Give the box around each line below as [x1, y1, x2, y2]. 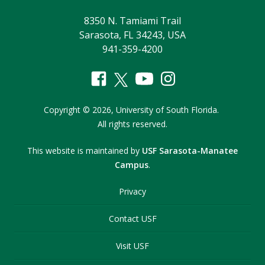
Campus [115, 159, 148, 170]
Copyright [44, 104, 83, 115]
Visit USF [116, 240, 149, 251]
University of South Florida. [116, 104, 219, 115]
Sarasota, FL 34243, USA [79, 28, 186, 41]
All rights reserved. [98, 118, 167, 130]
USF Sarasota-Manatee [142, 145, 238, 156]
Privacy [119, 186, 146, 197]
